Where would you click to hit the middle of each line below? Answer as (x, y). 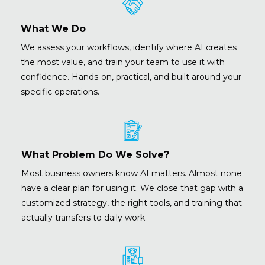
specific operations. (60, 92)
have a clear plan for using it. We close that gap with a (132, 188)
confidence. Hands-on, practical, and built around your (131, 77)
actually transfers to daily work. (84, 218)
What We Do (53, 29)
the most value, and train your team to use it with (123, 62)
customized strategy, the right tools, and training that (132, 203)
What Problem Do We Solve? (95, 155)
